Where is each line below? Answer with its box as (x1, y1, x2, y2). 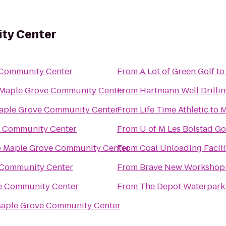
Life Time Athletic (140, 104, 208, 116)
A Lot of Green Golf (140, 66, 214, 77)
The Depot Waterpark (140, 181, 225, 192)
